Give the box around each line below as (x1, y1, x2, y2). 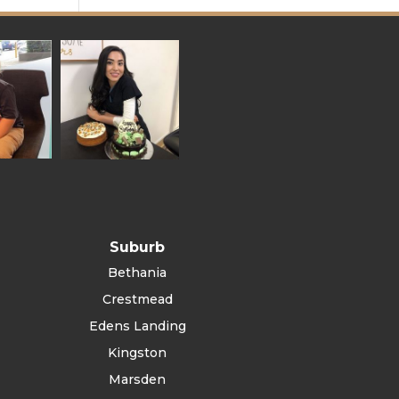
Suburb (110, 239, 166, 256)
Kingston (108, 345, 167, 362)
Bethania (108, 265, 167, 281)
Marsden (109, 371, 167, 388)
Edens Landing (88, 318, 186, 335)
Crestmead (102, 291, 173, 308)
